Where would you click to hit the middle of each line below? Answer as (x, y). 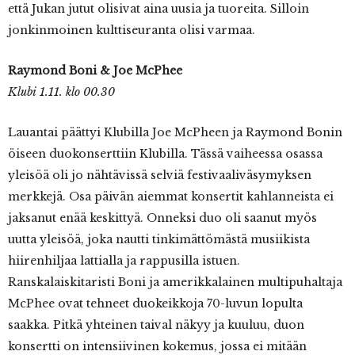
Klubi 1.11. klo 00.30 (61, 92)
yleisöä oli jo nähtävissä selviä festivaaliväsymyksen (160, 176)
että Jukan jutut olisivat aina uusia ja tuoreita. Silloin (158, 9)
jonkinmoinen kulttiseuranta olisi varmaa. (132, 31)
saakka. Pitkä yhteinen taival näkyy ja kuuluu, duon (156, 325)
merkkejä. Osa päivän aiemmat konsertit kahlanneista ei (171, 197)
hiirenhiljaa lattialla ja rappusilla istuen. (124, 261)
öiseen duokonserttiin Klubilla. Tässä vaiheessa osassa (165, 154)
